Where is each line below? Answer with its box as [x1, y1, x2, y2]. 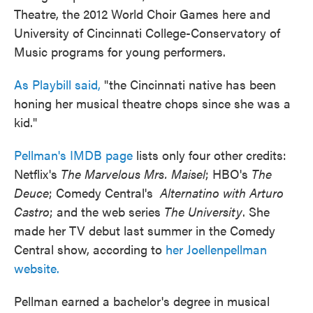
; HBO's [205, 164, 252, 182]
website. [14, 259, 59, 277]
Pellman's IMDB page [14, 145, 133, 163]
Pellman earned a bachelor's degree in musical [14, 291, 270, 310]
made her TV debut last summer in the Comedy [14, 221, 275, 239]
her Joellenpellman [162, 240, 267, 258]
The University [164, 202, 242, 220]
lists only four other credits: [133, 145, 286, 163]
